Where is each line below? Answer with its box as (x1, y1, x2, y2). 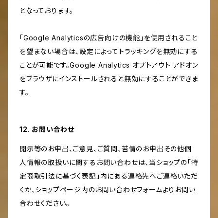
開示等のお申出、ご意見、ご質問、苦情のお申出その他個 (19, 145, 192, 153)
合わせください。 (19, 199, 70, 208)
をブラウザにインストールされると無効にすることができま (19, 74, 199, 83)
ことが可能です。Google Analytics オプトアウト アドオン (19, 61, 199, 70)
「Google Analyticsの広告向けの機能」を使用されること (19, 34, 198, 42)
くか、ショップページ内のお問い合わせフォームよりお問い (19, 185, 196, 194)
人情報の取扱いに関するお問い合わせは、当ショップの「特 (19, 158, 199, 167)
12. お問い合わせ (19, 125, 74, 134)
